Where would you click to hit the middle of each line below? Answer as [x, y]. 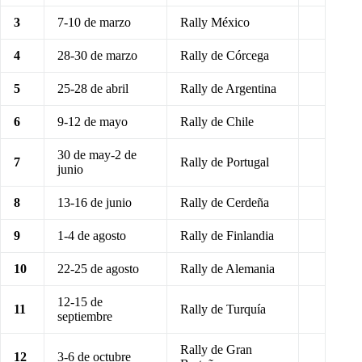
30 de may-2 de [97, 155]
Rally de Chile [217, 122]
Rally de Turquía [223, 309]
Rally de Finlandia [227, 236]
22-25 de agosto [98, 269]
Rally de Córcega [225, 56]
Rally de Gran [216, 350]
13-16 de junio [95, 203]
